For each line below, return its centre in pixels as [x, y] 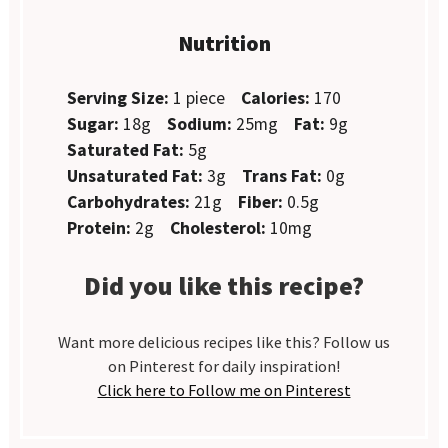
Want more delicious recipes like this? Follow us [224, 342]
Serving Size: [118, 97]
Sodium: [200, 123]
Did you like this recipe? [224, 285]
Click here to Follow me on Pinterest [224, 390]
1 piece [199, 97]
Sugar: [93, 123]
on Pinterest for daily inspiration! [224, 366]
